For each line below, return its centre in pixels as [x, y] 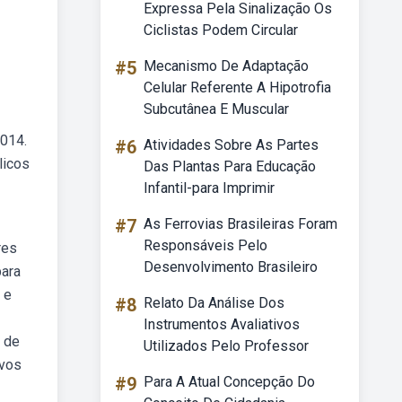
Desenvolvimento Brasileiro [231, 267]
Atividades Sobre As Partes [231, 145]
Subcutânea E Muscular [216, 109]
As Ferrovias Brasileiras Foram [240, 224]
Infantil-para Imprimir [209, 188]
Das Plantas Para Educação [230, 166]
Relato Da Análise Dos [214, 303]
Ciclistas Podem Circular [221, 30]
